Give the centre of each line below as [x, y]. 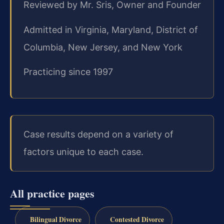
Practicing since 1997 [68, 71]
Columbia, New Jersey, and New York [103, 47]
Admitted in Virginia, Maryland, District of [111, 29]
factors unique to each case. [83, 152]
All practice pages [52, 193]
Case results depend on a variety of [98, 134]
